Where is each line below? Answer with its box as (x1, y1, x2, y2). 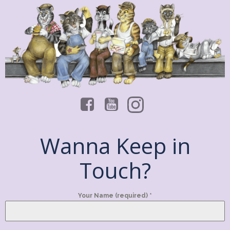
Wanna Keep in (40, 130, 190, 160)
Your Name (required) (78, 191, 149, 199)
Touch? (79, 155, 151, 185)
